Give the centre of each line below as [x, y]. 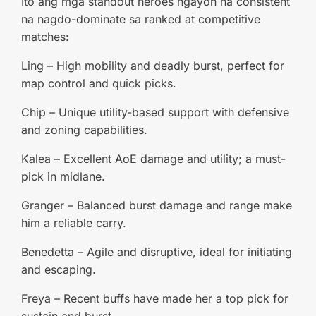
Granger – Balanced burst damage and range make [157, 205]
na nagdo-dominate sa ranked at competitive [141, 19]
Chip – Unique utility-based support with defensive [155, 112]
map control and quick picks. [99, 83]
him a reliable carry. [74, 223]
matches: [45, 37]
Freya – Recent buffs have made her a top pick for [155, 298]
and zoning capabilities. [84, 130]
